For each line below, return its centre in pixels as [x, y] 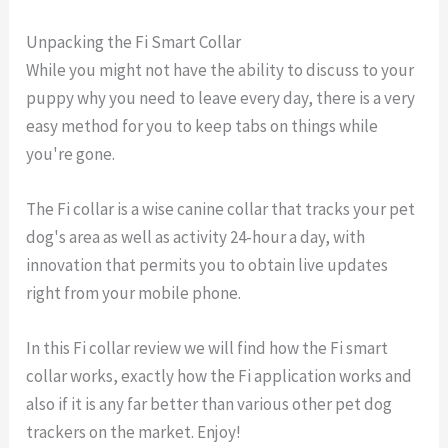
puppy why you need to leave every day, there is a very [221, 97]
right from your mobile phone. [134, 292]
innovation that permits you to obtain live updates [207, 264]
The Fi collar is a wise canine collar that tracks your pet [221, 208]
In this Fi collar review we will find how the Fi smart [207, 348]
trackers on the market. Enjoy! [134, 432]
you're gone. [71, 153]
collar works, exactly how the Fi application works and [219, 376]
